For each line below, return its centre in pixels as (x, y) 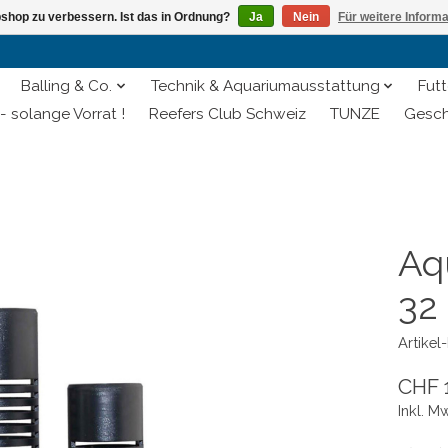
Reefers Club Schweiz (227, 114)
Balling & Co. (67, 86)
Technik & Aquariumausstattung (265, 86)
